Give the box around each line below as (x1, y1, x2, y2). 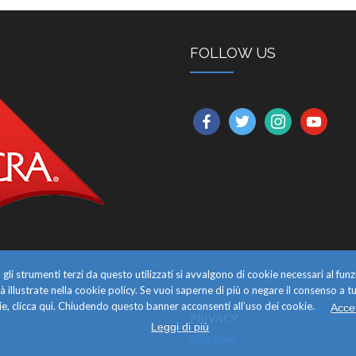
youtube (300, 109, 345, 125)
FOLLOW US (190, 44, 276, 61)
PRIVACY (190, 311, 238, 325)
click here (190, 331, 237, 346)
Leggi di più (151, 320, 210, 333)
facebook (192, 109, 246, 125)
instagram (264, 109, 319, 125)
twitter (228, 109, 266, 125)
